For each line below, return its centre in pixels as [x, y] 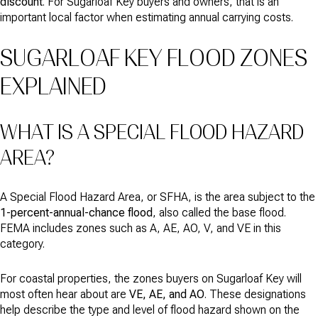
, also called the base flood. [219, 213]
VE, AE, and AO [167, 295]
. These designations [255, 295]
